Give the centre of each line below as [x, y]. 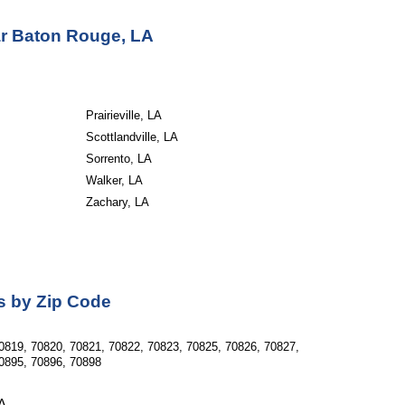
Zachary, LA [117, 202]
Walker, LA [114, 180]
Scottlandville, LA [132, 137]
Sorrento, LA [118, 159]
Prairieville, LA [123, 115]
